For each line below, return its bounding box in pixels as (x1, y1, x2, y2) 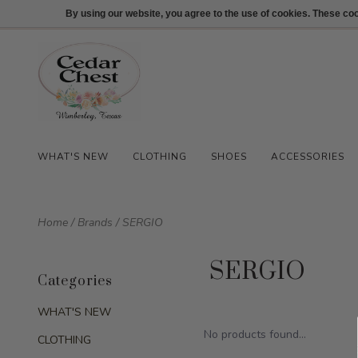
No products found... (204, 327, 307, 342)
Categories (38, 272, 113, 290)
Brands (78, 215, 113, 230)
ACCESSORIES (271, 150, 344, 163)
